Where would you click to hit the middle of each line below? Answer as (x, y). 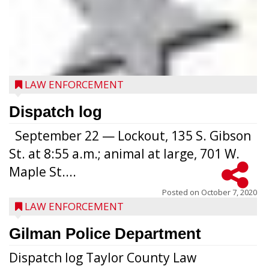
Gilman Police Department (105, 234)
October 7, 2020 (229, 192)
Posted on (182, 192)
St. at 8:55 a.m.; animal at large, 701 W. (124, 154)
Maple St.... (43, 172)
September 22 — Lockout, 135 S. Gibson (130, 136)
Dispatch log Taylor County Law (103, 258)
